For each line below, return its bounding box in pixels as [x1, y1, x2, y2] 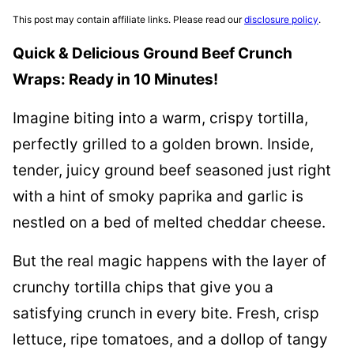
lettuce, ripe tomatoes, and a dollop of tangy [13, 330, 328, 348]
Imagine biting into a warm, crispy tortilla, [13, 109, 308, 127]
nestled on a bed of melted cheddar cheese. [13, 213, 326, 232]
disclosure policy [244, 13, 318, 25]
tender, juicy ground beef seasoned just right [13, 161, 331, 179]
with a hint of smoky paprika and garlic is [13, 187, 303, 205]
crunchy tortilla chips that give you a [13, 278, 273, 296]
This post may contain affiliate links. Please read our [13, 13, 244, 25]
